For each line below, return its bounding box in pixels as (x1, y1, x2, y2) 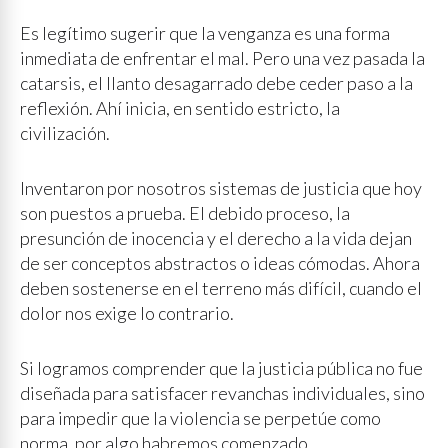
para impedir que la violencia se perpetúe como (20, 407, 381, 429)
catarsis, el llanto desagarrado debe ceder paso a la (20, 72, 413, 94)
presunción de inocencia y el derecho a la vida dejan (20, 227, 412, 249)
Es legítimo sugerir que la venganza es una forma (20, 22, 390, 44)
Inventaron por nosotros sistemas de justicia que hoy (20, 177, 422, 199)
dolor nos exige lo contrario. (20, 302, 234, 324)
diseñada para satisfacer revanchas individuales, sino (20, 382, 425, 404)
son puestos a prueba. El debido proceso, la (20, 202, 350, 224)
